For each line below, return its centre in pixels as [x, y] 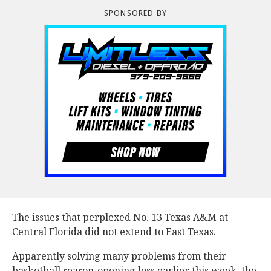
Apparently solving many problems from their [119, 256]
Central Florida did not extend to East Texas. [114, 232]
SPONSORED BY [135, 13]
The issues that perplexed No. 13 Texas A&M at [120, 217]
